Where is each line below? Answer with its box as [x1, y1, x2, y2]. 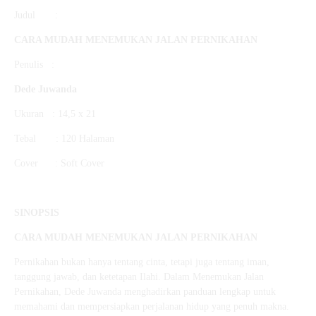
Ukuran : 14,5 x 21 [14, 109, 96, 120]
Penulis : [14, 59, 54, 71]
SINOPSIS [14, 207, 59, 219]
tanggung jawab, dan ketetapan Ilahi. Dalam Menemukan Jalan [14, 272, 264, 283]
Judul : [14, 10, 58, 21]
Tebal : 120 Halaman [14, 133, 114, 145]
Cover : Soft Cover [14, 158, 104, 169]
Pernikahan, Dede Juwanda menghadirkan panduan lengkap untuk [14, 286, 276, 298]
